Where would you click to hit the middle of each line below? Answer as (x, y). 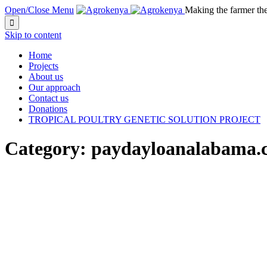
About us (46, 77)
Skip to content (33, 35)
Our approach (55, 87)
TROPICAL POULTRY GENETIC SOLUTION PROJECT (145, 119)
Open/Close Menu (39, 10)
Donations (48, 109)
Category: (48, 149)
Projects (44, 66)
